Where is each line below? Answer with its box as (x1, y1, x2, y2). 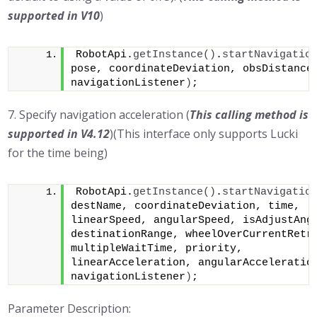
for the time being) (8, 145, 108, 161)
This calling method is (190, 107, 309, 122)
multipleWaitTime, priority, (71, 243, 243, 255)
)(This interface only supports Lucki (110, 126, 299, 142)
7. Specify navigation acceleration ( (8, 107, 190, 122)
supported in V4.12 (8, 126, 110, 142)
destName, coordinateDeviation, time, (71, 200, 301, 212)
